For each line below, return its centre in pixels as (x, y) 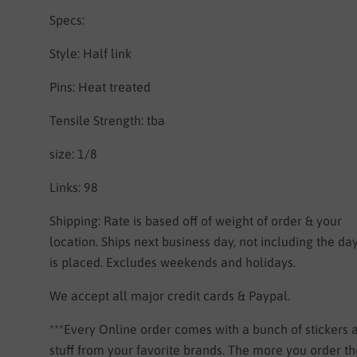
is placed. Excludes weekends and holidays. (173, 263)
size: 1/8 (74, 154)
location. (76, 242)
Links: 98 (76, 188)
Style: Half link (91, 54)
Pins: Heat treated (100, 87)
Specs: (67, 20)
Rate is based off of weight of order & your (223, 221)
